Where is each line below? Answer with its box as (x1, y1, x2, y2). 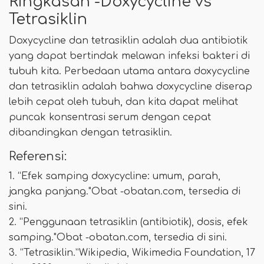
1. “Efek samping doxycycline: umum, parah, (9, 170, 220, 181)
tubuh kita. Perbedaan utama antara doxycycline (9, 65, 250, 77)
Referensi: (9, 149, 67, 163)
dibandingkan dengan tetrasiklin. (9, 127, 172, 138)
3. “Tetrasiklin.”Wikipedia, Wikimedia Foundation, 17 (9, 247, 255, 258)
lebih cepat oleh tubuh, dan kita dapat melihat (9, 96, 238, 107)
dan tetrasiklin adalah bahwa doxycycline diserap (9, 81, 252, 92)
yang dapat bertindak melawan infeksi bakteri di (9, 50, 250, 61)
